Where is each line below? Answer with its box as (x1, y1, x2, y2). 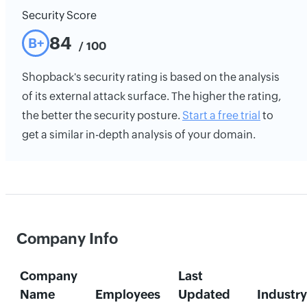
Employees (95, 287, 160, 302)
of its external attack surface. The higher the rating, (22, 90, 281, 103)
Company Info (16, 230, 118, 247)
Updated (177, 287, 230, 302)
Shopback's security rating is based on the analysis (22, 71, 280, 84)
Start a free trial (182, 109, 260, 122)
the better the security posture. (22, 109, 182, 122)
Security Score (22, 9, 97, 22)
